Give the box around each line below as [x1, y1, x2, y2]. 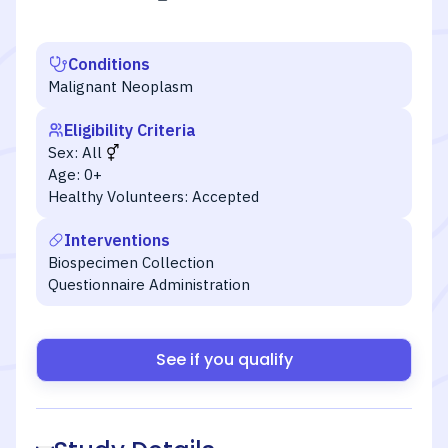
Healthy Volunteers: [48, 187, 188, 206]
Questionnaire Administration [48, 275, 250, 294]
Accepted [192, 187, 259, 206]
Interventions [64, 230, 170, 250]
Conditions [68, 54, 150, 74]
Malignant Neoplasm [48, 77, 193, 96]
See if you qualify [155, 348, 293, 371]
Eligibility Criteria [64, 120, 196, 140]
